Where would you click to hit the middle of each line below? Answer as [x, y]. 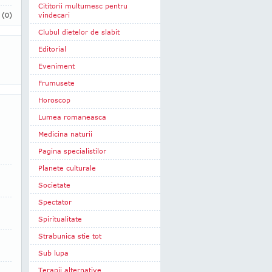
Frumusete [56, 83]
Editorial [52, 49]
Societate [54, 185]
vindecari [54, 15]
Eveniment [56, 66]
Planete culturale [67, 168]
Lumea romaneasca [72, 117]
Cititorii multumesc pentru [83, 6]
